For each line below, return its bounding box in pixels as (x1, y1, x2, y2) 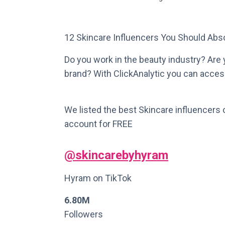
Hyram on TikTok (64, 173, 132, 183)
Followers (64, 209, 103, 219)
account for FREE (64, 119, 133, 129)
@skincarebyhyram (64, 148, 168, 162)
